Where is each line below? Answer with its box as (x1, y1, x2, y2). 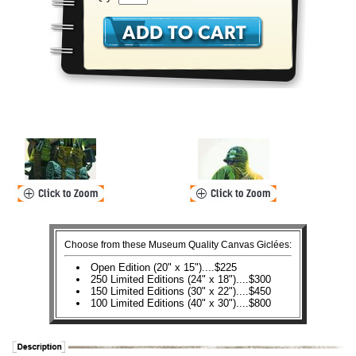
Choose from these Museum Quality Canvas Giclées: (64, 239, 292, 250)
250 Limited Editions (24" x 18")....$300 (91, 273, 271, 285)
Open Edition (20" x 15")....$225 (91, 261, 237, 273)
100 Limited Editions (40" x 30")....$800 (91, 297, 271, 309)
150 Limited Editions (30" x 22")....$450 (91, 285, 271, 297)
